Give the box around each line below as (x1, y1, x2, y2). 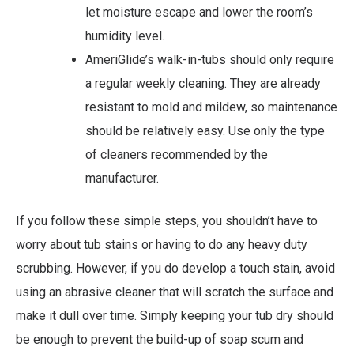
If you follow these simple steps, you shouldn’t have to (16, 213, 318, 229)
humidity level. (85, 28, 164, 44)
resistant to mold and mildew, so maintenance (85, 100, 337, 115)
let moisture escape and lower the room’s (85, 5, 313, 21)
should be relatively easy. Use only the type (85, 123, 325, 139)
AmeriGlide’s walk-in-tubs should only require (85, 52, 334, 68)
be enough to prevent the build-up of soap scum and (16, 332, 303, 348)
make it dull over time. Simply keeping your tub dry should (16, 308, 333, 324)
